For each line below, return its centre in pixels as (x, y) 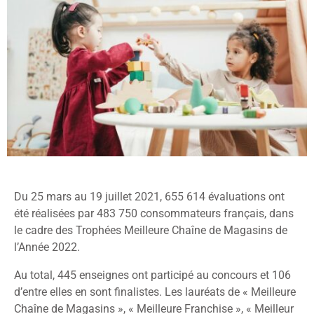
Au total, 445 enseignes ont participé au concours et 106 (152, 275)
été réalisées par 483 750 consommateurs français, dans (154, 214)
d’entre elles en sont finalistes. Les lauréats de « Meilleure (155, 292)
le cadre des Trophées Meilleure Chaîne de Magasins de (151, 231)
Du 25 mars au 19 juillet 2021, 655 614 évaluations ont (149, 197)
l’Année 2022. (48, 247)
